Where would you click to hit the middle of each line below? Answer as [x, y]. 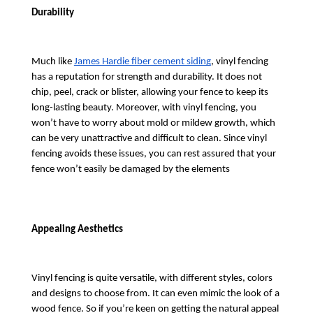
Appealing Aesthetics [77, 230]
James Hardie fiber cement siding [142, 62]
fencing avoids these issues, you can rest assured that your [153, 154]
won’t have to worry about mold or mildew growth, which [153, 124]
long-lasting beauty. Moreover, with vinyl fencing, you [144, 108]
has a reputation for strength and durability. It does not [146, 78]
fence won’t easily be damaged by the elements [130, 170]
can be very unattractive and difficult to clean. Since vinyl [149, 139]
